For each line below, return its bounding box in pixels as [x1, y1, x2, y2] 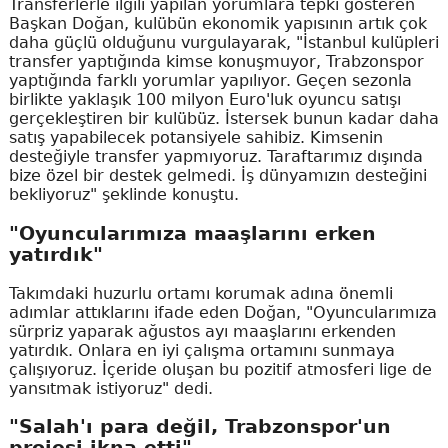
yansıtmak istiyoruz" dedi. [8, 378, 213, 398]
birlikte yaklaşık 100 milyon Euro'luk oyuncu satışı [8, 90, 401, 110]
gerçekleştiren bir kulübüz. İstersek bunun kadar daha [8, 109, 439, 129]
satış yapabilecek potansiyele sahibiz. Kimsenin [8, 128, 383, 148]
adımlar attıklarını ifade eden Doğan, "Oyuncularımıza [8, 302, 437, 322]
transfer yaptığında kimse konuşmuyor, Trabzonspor [8, 52, 424, 72]
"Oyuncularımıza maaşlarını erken [8, 223, 376, 245]
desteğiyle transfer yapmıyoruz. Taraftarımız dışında [8, 147, 423, 167]
